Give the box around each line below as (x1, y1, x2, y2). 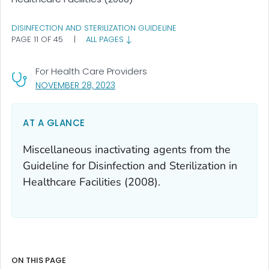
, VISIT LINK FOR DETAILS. (115, 78, 207, 91)
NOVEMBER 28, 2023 (35, 79, 115, 91)
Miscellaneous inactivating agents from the (23, 142, 231, 157)
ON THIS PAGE (11, 254, 66, 266)
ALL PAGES (86, 34, 126, 46)
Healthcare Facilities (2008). (23, 174, 160, 189)
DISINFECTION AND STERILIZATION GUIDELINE (11, 22, 177, 34)
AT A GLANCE (23, 116, 85, 129)
